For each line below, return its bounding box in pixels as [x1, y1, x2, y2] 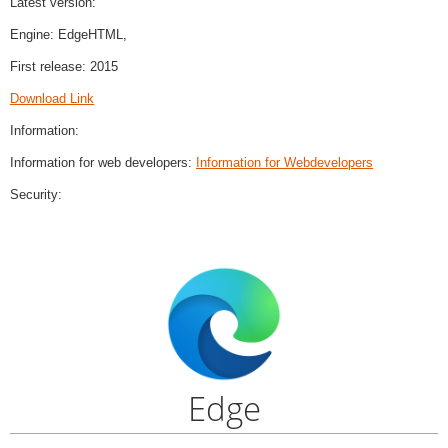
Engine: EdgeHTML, [10, 27, 127, 43]
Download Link [10, 91, 94, 107]
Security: [10, 187, 62, 203]
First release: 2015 [10, 59, 118, 75]
